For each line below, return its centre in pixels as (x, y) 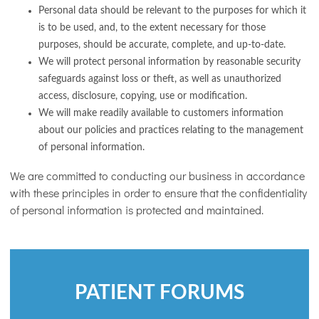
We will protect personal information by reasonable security (169, 62)
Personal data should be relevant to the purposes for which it (172, 10)
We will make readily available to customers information (161, 113)
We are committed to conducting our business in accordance (157, 175)
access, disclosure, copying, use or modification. (143, 96)
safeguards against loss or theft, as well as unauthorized (160, 79)
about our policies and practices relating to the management (171, 130)
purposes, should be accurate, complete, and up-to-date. (162, 45)
